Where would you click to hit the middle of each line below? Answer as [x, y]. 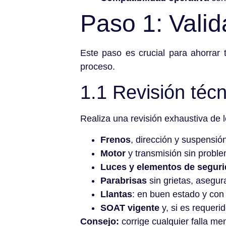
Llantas [116, 194]
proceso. [98, 67]
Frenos [116, 139]
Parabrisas [124, 180]
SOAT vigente [130, 208]
